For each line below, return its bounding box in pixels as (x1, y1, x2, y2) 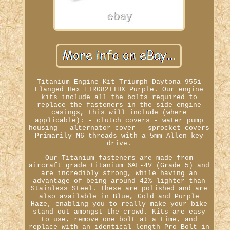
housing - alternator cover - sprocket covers (28, 124, 209, 132)
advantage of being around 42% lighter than (32, 177, 205, 185)
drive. (106, 139, 131, 147)
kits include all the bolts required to (41, 93, 197, 101)
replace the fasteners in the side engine (36, 101, 201, 109)
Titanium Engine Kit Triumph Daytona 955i (36, 78, 201, 86)
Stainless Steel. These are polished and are (30, 184, 207, 193)
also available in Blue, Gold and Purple (39, 192, 199, 200)
